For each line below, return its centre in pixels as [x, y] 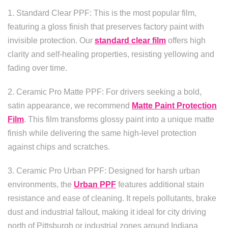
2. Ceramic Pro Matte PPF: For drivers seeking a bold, [105, 92]
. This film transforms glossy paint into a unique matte [119, 119]
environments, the [41, 184]
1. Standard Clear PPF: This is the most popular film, [102, 13]
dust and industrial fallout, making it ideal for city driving [107, 212]
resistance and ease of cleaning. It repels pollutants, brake [112, 198]
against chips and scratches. [59, 147]
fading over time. [37, 68]
